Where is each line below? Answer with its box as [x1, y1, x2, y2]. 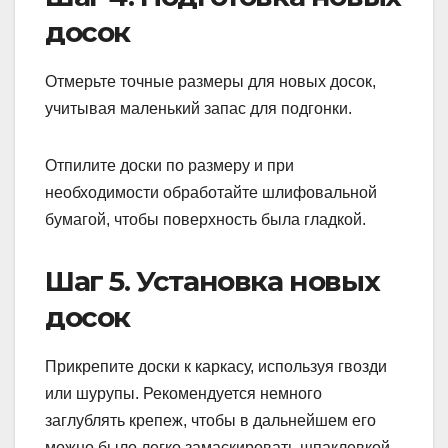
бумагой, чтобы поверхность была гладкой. [45, 211, 366, 229]
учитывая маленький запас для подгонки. [45, 100, 352, 118]
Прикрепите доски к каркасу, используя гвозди [45, 358, 387, 376]
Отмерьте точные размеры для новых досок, [45, 73, 376, 91]
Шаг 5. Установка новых [45, 264, 380, 299]
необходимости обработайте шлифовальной [45, 184, 377, 202]
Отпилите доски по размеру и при [45, 157, 294, 175]
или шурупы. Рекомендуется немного [45, 385, 322, 403]
